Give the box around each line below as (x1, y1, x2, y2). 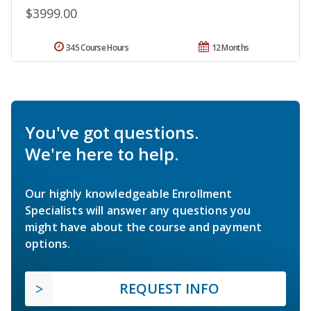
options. (25, 235, 71, 251)
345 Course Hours (66, 41, 128, 53)
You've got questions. (25, 120, 199, 144)
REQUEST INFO (119, 278, 219, 298)
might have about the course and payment (25, 219, 262, 235)
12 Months (211, 41, 249, 53)
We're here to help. (25, 142, 178, 165)
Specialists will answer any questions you (25, 202, 251, 218)
